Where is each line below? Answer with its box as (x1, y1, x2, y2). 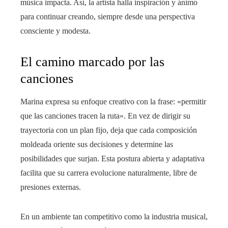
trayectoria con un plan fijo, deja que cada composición (20, 126, 197, 135)
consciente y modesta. (20, 26, 91, 36)
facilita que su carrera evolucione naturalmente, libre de (20, 168, 197, 178)
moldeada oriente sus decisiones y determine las (20, 140, 173, 149)
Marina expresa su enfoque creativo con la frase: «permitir (20, 97, 206, 106)
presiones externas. (20, 183, 81, 192)
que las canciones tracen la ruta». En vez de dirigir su (20, 111, 190, 121)
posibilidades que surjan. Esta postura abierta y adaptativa (20, 154, 205, 163)
